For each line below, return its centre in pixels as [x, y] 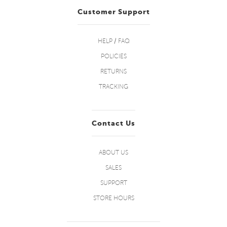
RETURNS [113, 72]
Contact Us [113, 123]
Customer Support [113, 12]
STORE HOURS [113, 198]
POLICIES [113, 56]
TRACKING [113, 87]
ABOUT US [113, 153]
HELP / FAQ [113, 41]
